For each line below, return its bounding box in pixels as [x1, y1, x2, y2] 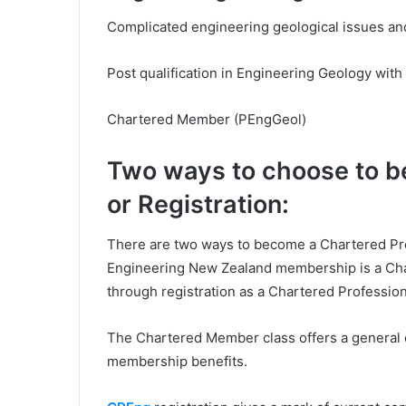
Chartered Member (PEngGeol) [107, 110, 306, 128]
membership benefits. [107, 353, 247, 370]
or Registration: [107, 188, 289, 219]
